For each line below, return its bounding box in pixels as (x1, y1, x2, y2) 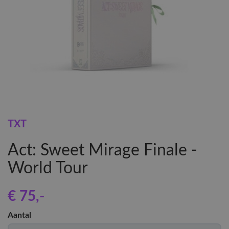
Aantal (8, 211, 31, 219)
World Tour (8, 160, 88, 176)
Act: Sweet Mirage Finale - (8, 142, 197, 158)
